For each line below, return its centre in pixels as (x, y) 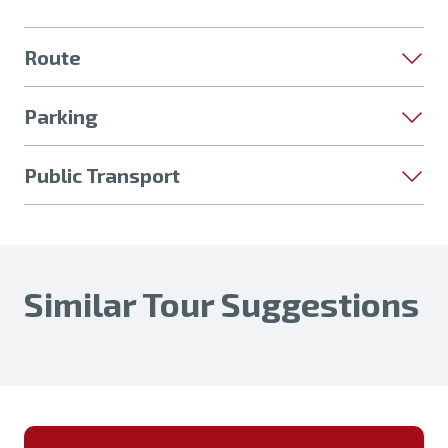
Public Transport (102, 175)
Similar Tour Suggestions (221, 303)
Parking (61, 116)
